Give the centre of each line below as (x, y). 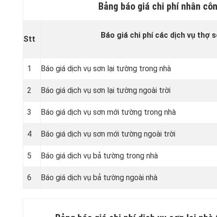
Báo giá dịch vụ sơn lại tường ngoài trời (106, 90)
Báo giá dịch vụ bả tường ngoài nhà (99, 177)
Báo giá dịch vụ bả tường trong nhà (99, 155)
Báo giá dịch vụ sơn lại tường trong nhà (106, 68)
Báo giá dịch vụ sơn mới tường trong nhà (108, 112)
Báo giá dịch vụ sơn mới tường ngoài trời (108, 134)
